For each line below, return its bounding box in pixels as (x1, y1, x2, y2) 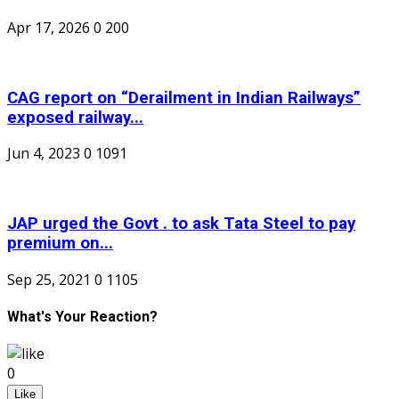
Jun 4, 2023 (7, 143, 80, 164)
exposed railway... (7, 107, 143, 127)
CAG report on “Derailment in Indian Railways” (7, 87, 361, 108)
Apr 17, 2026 (7, 17, 90, 37)
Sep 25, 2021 (7, 269, 91, 289)
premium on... (7, 233, 113, 253)
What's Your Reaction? (7, 307, 158, 325)
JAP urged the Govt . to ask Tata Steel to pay (7, 214, 355, 233)
